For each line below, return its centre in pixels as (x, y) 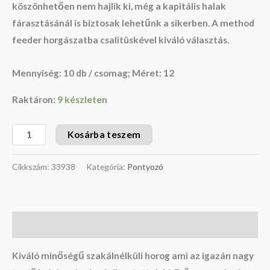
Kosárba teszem (104, 134)
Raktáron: (34, 99)
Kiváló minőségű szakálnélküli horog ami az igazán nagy (133, 256)
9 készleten (82, 99)
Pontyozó (145, 167)
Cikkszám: (32, 167)
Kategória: (107, 167)
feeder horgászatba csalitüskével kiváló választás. (121, 40)
